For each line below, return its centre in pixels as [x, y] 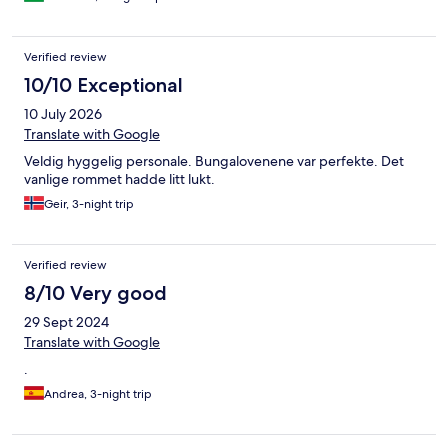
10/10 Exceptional [103, 85]
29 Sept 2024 [66, 322]
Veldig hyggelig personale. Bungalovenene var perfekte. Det [214, 161]
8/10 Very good [95, 293]
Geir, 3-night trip [89, 204]
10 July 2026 [63, 114]
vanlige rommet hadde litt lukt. [119, 179]
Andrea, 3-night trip [98, 394]
